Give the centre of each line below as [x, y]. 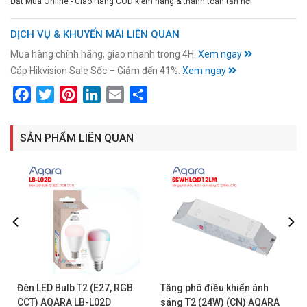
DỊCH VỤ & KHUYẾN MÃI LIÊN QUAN [95, 34]
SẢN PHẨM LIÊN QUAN [77, 138]
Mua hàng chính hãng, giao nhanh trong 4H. [104, 54]
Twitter [71, 94]
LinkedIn [121, 94]
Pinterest [100, 94]
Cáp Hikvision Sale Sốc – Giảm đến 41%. [96, 71]
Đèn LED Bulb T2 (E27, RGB [75, 287]
